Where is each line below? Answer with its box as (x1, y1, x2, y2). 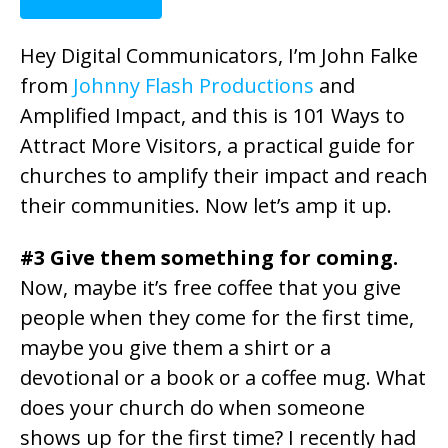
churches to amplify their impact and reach (20, 162, 428, 190)
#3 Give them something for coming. (20, 244, 398, 272)
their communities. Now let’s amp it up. (20, 192, 392, 220)
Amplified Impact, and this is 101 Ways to (20, 102, 405, 130)
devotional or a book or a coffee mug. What (20, 364, 426, 392)
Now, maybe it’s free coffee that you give (20, 274, 401, 302)
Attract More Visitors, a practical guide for (20, 132, 415, 160)
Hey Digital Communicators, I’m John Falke (20, 42, 418, 70)
